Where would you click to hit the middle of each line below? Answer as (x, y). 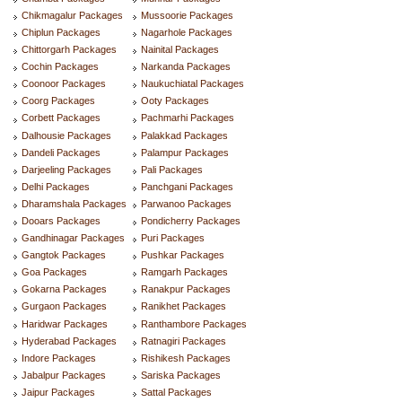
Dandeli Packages (61, 152)
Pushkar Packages (183, 255)
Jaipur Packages (58, 392)
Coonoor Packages (64, 84)
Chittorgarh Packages (69, 50)
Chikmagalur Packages (72, 15)
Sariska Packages (181, 375)
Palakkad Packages (184, 135)
